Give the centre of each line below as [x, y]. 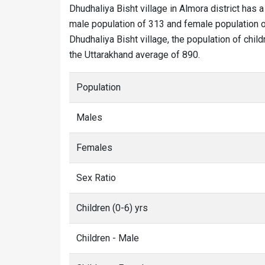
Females [94, 148]
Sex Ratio [96, 178]
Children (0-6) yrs [112, 208]
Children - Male [108, 238]
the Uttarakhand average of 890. [135, 55]
